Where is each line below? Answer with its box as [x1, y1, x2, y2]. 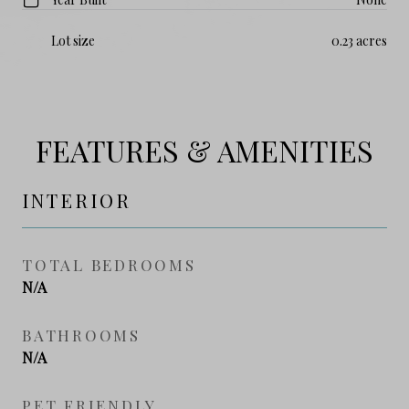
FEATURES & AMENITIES [36, 130, 373, 170]
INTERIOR [22, 187, 131, 213]
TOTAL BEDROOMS [22, 254, 196, 275]
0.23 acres [331, 31, 387, 49]
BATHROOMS [22, 324, 141, 345]
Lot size [51, 31, 95, 49]
